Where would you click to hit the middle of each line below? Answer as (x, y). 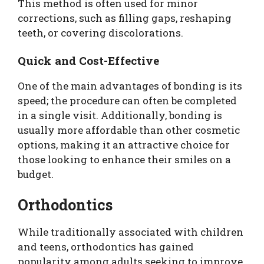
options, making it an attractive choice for (124, 145)
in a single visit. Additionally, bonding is (120, 115)
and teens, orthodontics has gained (106, 246)
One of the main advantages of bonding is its (130, 86)
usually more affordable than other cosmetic (129, 130)
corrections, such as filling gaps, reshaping (125, 18)
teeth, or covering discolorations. (100, 32)
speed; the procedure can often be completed (127, 101)
